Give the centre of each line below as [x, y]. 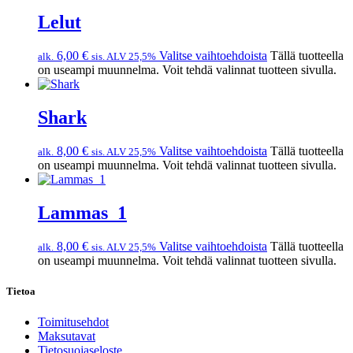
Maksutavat [67, 336]
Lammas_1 [82, 212]
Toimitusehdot [73, 321]
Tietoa [21, 291]
